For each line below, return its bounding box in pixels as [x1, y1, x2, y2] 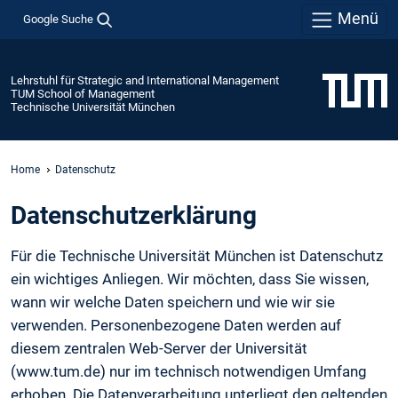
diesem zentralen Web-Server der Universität [11, 339, 307, 358]
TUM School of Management [11, 86, 155, 100]
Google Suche [22, 12, 93, 26]
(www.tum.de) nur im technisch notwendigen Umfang [11, 362, 367, 381]
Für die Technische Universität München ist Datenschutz [11, 247, 383, 266]
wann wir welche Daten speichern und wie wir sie [11, 293, 335, 312]
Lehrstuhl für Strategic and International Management [11, 73, 279, 87]
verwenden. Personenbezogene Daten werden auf [11, 316, 341, 335]
